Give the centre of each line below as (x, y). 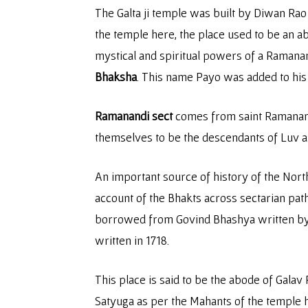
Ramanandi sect (134, 116)
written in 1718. (132, 240)
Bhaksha (116, 77)
